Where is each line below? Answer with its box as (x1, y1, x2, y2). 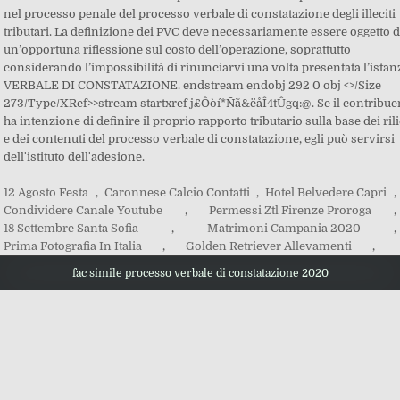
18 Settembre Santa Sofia (4, 221, 139, 235)
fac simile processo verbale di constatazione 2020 (71, 267, 329, 279)
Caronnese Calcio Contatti (104, 186, 250, 199)
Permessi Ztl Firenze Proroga (209, 204, 372, 217)
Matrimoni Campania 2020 (206, 221, 361, 235)
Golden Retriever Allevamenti (186, 239, 353, 253)
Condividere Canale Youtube (4, 204, 163, 217)
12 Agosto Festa (4, 186, 89, 199)
